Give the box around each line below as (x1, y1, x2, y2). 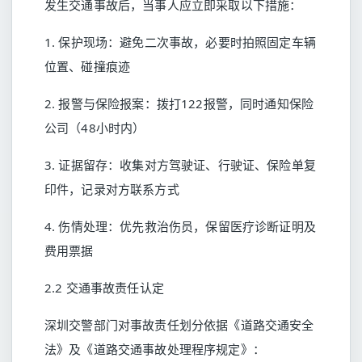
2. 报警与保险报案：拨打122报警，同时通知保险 (44, 95, 314, 112)
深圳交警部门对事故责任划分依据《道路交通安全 (44, 317, 314, 333)
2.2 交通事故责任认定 (44, 280, 164, 296)
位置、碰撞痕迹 (44, 58, 131, 74)
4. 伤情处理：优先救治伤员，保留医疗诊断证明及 (44, 218, 316, 234)
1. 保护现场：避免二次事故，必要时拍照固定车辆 (44, 34, 316, 50)
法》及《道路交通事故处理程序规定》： (44, 341, 265, 357)
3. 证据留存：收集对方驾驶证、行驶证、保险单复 (44, 157, 316, 173)
